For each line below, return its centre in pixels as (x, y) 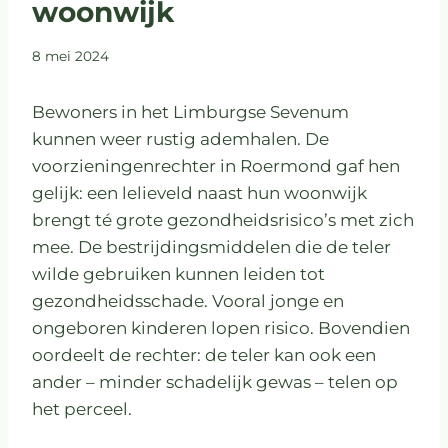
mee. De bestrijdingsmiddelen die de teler (211, 247)
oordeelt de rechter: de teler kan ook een (204, 355)
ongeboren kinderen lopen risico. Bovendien (221, 328)
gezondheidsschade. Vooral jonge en (188, 301)
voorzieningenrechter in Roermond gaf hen (216, 166)
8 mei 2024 (70, 56)
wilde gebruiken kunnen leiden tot (178, 274)
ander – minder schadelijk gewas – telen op (215, 382)
